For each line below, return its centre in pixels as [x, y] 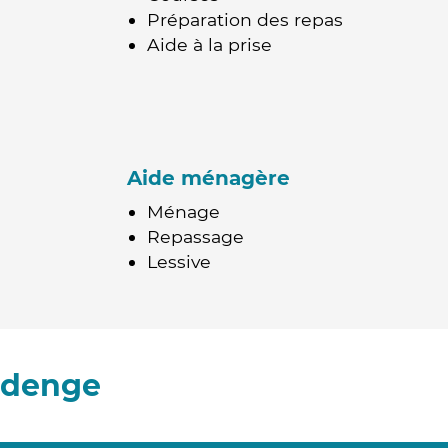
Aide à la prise [209, 44]
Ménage [183, 211]
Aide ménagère [208, 178]
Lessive [179, 261]
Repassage [195, 236]
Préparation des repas [245, 19]
